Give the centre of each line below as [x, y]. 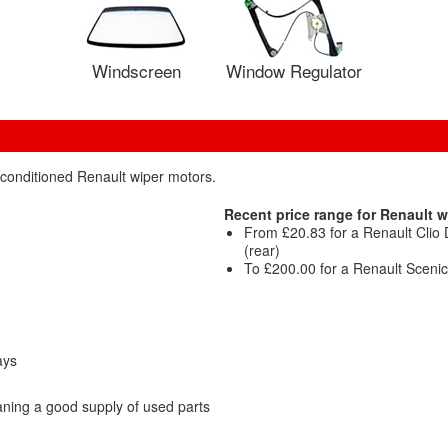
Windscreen [136, 70]
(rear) [261, 250]
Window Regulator [294, 70]
